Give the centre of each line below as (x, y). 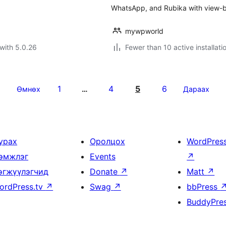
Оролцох (107, 141)
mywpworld (144, 31)
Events (102, 156)
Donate (105, 172)
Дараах (196, 89)
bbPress (204, 187)
